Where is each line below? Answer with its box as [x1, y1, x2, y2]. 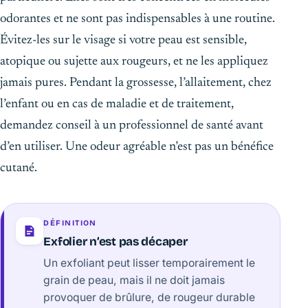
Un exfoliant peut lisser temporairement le [43, 256, 256, 270]
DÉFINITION [43, 219, 97, 228]
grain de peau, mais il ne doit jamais [43, 274, 225, 287]
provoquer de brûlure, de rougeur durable [43, 291, 256, 305]
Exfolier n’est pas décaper [43, 234, 188, 249]
